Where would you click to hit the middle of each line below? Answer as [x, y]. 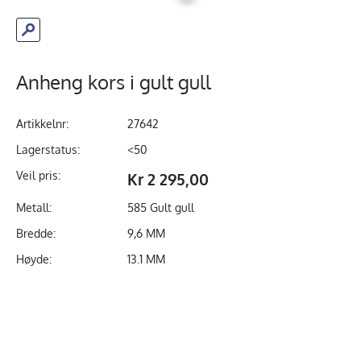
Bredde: [35, 234]
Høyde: [33, 259]
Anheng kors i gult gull [113, 82]
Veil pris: [38, 176]
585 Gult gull [160, 208]
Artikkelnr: [42, 124]
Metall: [33, 208]
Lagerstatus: [48, 150]
